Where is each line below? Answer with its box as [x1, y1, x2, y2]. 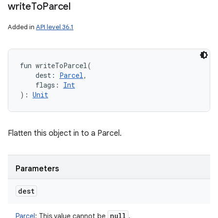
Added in [8, 23, 36, 31]
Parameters [16, 164, 59, 174]
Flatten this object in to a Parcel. [8, 128, 122, 138]
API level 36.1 [36, 23, 73, 31]
